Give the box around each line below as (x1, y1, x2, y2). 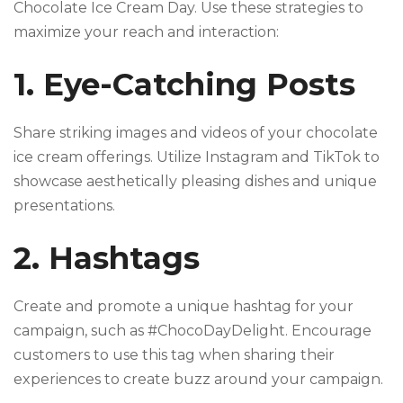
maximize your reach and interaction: (13, 23, 279, 41)
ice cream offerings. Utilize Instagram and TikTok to (13, 148, 380, 166)
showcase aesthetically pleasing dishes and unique (13, 173, 377, 191)
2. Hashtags (13, 239, 200, 278)
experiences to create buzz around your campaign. (13, 371, 383, 389)
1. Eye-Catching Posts (13, 66, 355, 104)
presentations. (13, 197, 115, 215)
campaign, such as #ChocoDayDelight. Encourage (13, 322, 372, 340)
